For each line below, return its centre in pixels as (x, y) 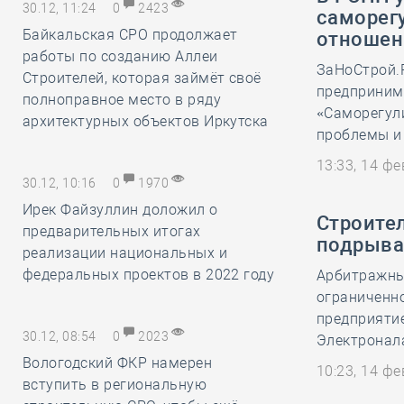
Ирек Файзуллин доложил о (120, 210)
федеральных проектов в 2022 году (149, 275)
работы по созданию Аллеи (120, 56)
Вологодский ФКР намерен (118, 363)
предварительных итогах (112, 231)
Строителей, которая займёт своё (142, 78)
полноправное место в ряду (122, 100)
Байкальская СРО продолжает (130, 35)
